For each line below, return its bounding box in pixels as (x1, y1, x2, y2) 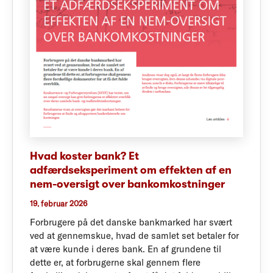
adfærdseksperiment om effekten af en (30, 164, 232, 177)
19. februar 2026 (30, 198, 87, 208)
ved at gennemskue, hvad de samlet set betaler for (30, 229, 239, 241)
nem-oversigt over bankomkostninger (30, 178, 225, 191)
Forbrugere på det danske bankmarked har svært (30, 216, 232, 228)
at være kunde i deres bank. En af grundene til (30, 243, 221, 255)
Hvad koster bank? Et (30, 150, 139, 163)
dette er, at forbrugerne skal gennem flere (30, 256, 200, 268)
